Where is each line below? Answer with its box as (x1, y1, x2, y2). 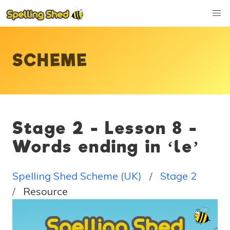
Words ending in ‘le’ (12, 137, 201, 157)
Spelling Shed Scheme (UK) (12, 169, 142, 182)
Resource (23, 185, 68, 198)
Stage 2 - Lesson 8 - (12, 118, 198, 139)
